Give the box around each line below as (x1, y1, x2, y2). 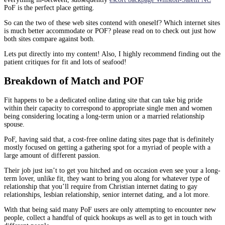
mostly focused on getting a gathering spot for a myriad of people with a (4, 143, 210, 151)
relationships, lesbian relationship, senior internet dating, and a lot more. (4, 190, 210, 198)
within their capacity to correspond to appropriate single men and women (4, 104, 212, 112)
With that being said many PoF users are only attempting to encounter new (4, 205, 216, 213)
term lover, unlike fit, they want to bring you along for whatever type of (4, 174, 210, 182)
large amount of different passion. (4, 151, 100, 159)
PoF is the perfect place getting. (4, 4, 94, 12)
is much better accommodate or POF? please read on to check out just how (4, 27, 216, 35)
